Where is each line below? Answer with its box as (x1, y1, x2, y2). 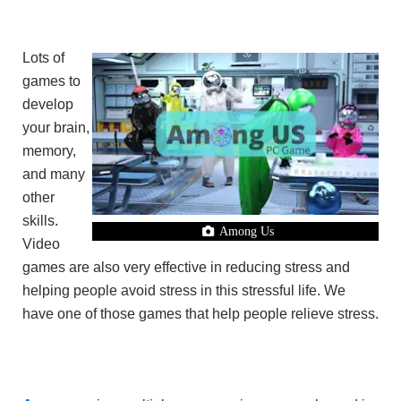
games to (22, 73, 81, 89)
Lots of (22, 49, 64, 65)
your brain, (22, 119, 90, 135)
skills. (22, 212, 58, 228)
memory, (22, 142, 76, 158)
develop (22, 96, 73, 112)
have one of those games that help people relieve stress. (22, 305, 379, 321)
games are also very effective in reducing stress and (22, 259, 350, 275)
